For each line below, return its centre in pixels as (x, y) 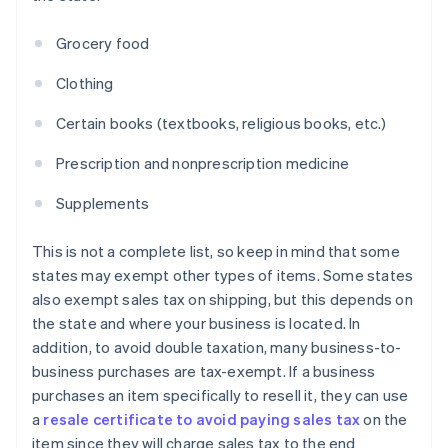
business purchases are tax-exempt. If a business (204, 371)
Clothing (85, 83)
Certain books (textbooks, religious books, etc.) (221, 123)
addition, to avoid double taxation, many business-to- (217, 347)
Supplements (103, 203)
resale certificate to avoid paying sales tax (202, 419)
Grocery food (103, 43)
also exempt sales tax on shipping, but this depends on (222, 299)
